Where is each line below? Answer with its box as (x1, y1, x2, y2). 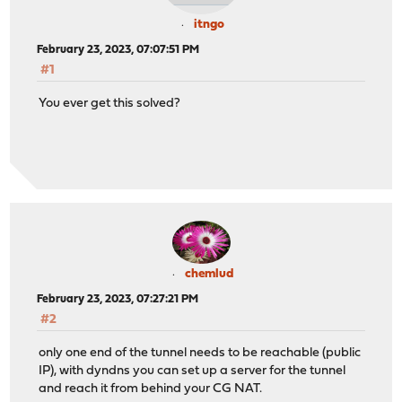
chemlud (185, 267, 233, 282)
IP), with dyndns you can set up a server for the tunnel (39, 363, 346, 378)
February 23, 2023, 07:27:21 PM (37, 293, 199, 306)
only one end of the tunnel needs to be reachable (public (39, 345, 362, 360)
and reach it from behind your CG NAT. (39, 381, 263, 396)
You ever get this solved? (39, 96, 181, 110)
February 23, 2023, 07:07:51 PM (37, 44, 200, 57)
